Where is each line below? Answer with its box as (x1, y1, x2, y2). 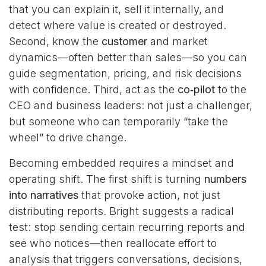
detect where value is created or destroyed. (9, 19, 226, 31)
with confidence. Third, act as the (9, 83, 178, 96)
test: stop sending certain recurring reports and (9, 221, 245, 233)
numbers (204, 173, 246, 185)
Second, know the (9, 35, 102, 47)
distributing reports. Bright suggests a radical (9, 205, 234, 217)
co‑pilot (178, 83, 215, 96)
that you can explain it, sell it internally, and (9, 3, 224, 15)
